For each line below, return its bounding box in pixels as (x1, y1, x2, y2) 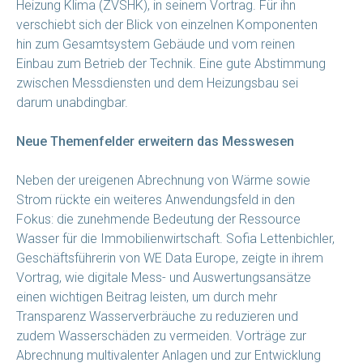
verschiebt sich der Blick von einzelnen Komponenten (16, 16, 318, 32)
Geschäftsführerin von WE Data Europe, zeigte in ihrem (16, 250, 323, 266)
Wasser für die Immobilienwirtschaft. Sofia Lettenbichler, (16, 230, 335, 246)
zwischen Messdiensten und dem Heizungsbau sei (16, 75, 298, 91)
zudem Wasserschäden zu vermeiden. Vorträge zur (16, 327, 306, 344)
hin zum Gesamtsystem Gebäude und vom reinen (16, 36, 295, 52)
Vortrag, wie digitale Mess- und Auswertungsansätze (16, 269, 311, 285)
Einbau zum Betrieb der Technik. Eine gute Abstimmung (16, 55, 326, 71)
